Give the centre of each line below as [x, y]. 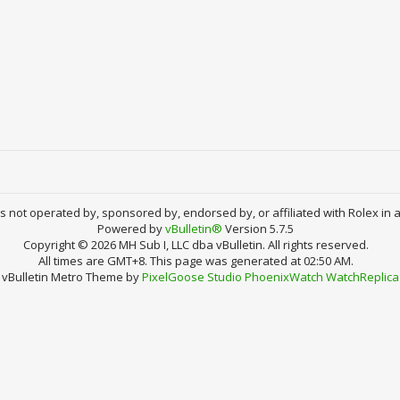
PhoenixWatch [283, 277]
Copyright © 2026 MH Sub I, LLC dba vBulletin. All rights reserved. [196, 245]
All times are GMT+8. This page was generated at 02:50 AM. [196, 261]
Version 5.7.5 [258, 229]
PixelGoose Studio [192, 277]
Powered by [131, 229]
